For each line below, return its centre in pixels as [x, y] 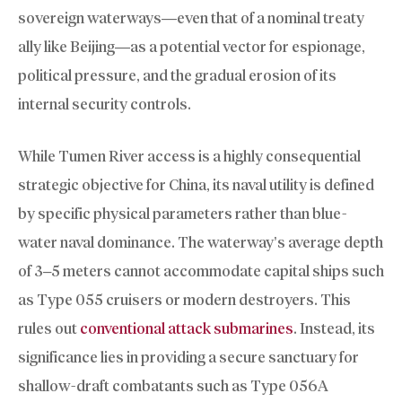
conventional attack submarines [187, 328]
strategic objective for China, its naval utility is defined [196, 184]
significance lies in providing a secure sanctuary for [188, 357]
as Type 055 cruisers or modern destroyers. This [184, 299]
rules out [49, 328]
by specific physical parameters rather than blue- [182, 213]
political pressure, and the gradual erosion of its [177, 76]
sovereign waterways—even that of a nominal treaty [191, 18]
